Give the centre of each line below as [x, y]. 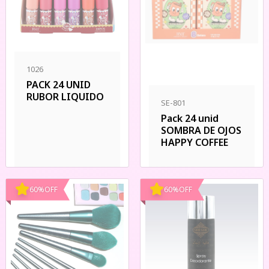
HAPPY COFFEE [195, 142]
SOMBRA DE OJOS [201, 130]
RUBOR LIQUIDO [65, 97]
